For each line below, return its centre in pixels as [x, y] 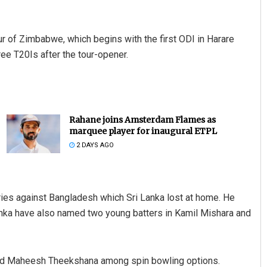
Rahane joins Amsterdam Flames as [142, 120]
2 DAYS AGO [94, 145]
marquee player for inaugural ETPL [143, 131]
